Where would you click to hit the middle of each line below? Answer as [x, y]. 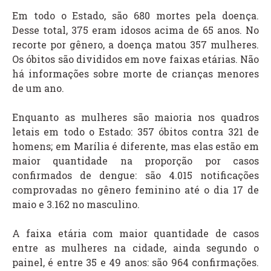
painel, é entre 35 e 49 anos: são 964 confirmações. [135, 263]
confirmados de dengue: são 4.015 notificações [135, 175]
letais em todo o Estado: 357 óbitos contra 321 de [135, 132]
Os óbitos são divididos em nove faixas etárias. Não [135, 59]
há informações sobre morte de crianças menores [135, 74]
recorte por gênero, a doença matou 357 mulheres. [135, 45]
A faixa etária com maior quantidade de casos [135, 233]
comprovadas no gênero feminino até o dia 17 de [135, 190]
